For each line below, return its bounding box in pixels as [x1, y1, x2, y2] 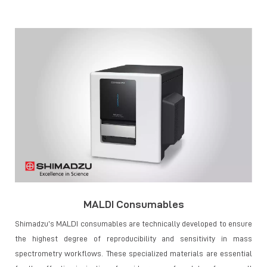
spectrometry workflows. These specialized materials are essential [15, 249, 252, 257]
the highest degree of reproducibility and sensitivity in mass [15, 234, 252, 243]
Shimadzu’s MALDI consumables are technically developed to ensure [15, 219, 252, 228]
